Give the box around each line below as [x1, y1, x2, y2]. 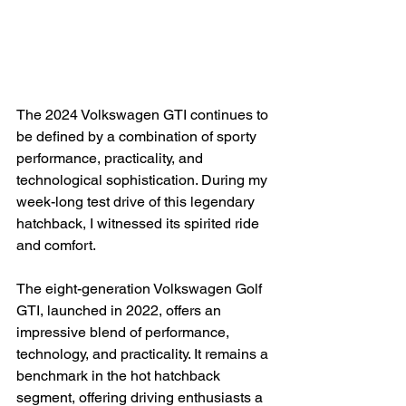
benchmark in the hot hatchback [16, 367, 224, 385]
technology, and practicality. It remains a [16, 345, 272, 363]
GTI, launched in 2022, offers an [16, 302, 225, 320]
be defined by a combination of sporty [16, 128, 260, 146]
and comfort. [16, 237, 96, 255]
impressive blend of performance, [16, 324, 233, 342]
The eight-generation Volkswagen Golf [16, 280, 266, 298]
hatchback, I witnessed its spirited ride [16, 215, 263, 233]
